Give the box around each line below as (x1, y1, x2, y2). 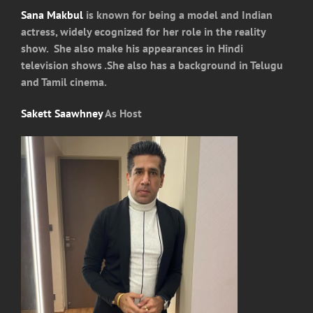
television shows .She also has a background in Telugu (21, 57, 283, 72)
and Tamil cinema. (21, 74, 107, 89)
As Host (103, 106, 142, 121)
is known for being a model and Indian (83, 7, 272, 22)
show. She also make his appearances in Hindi (21, 41, 243, 55)
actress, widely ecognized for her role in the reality (21, 24, 265, 38)
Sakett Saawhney (21, 106, 103, 121)
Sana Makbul (21, 7, 83, 22)
